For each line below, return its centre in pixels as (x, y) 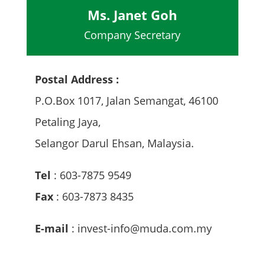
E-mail (52, 228)
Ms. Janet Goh (132, 14)
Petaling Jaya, (68, 122)
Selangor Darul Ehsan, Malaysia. (115, 143)
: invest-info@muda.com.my (140, 228)
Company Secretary (132, 35)
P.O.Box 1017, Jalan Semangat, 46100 (127, 100)
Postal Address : (77, 79)
